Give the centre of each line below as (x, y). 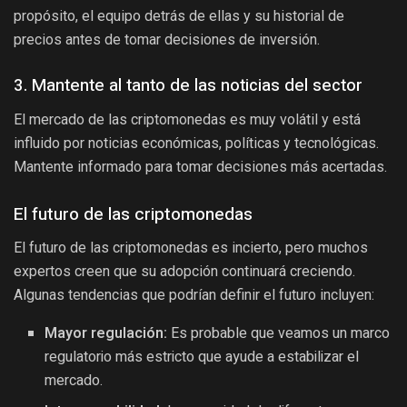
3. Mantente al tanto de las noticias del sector (188, 86)
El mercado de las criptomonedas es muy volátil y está (187, 119)
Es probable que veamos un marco (279, 333)
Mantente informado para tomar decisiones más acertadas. (200, 166)
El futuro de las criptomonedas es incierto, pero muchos (191, 247)
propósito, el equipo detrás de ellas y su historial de (179, 15)
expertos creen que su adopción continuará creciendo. (184, 271)
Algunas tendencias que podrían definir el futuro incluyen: (194, 294)
